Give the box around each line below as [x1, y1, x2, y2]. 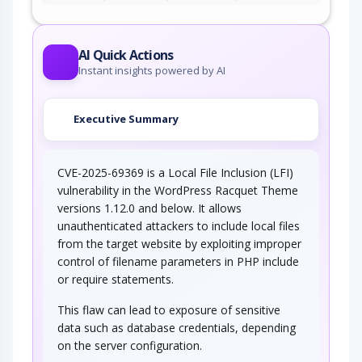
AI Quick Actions [78, 45, 174, 64]
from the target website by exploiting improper [57, 235, 301, 251]
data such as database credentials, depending [57, 319, 296, 335]
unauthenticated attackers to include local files [57, 217, 300, 234]
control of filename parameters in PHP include [57, 253, 299, 269]
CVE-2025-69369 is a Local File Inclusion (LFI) [57, 164, 293, 180]
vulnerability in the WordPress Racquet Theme [57, 182, 298, 198]
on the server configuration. [57, 337, 202, 353]
